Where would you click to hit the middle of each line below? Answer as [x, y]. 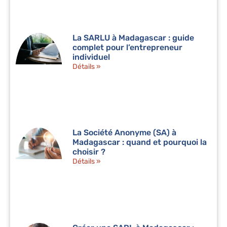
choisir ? [89, 152]
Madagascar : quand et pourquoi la [140, 142]
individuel [91, 57]
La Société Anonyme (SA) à [125, 133]
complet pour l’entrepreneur [128, 47]
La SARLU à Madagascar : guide [134, 37]
